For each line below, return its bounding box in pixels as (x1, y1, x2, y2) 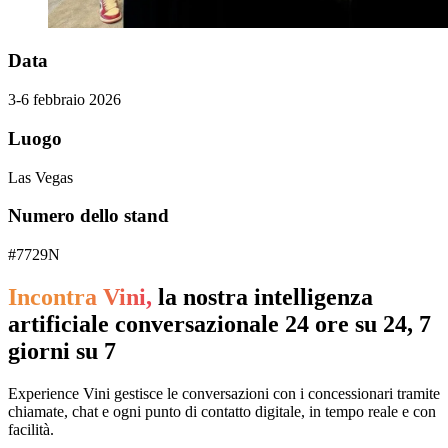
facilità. (8, 420, 54, 438)
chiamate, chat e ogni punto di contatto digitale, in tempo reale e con (8, 402, 436, 420)
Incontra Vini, (8, 283, 152, 310)
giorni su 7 (8, 337, 116, 364)
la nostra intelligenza (158, 283, 373, 310)
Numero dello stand (8, 205, 169, 227)
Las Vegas (8, 168, 73, 186)
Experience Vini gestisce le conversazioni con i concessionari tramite (8, 384, 440, 402)
